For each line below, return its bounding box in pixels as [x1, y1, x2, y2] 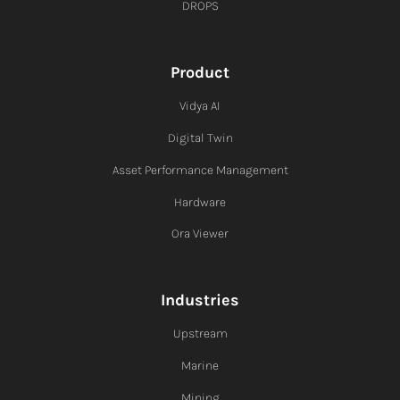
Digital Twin [167, 130, 233, 146]
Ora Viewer [171, 226, 229, 242]
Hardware [174, 195, 226, 211]
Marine [181, 358, 219, 374]
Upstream [172, 326, 228, 342]
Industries [161, 290, 239, 311]
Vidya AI [179, 98, 221, 114]
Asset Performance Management [112, 162, 288, 179]
